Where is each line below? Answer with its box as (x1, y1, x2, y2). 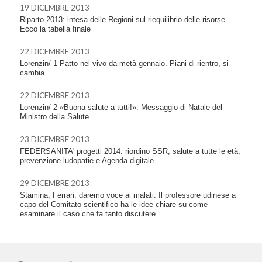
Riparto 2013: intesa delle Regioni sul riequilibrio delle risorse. (20, 15, 227, 24)
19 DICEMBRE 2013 (20, 3, 89, 12)
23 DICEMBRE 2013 (20, 135, 89, 144)
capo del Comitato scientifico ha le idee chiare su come (20, 200, 208, 209)
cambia (20, 68, 44, 77)
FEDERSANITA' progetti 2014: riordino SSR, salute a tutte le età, (20, 147, 240, 156)
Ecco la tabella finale (20, 25, 91, 33)
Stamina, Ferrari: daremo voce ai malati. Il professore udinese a (20, 191, 236, 199)
